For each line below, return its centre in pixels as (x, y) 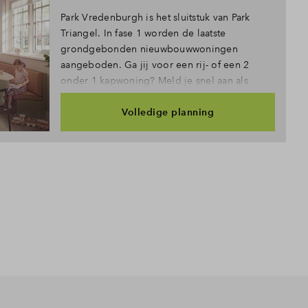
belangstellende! (99, 96)
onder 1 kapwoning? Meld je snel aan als (154, 80)
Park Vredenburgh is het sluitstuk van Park (155, 17)
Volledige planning (168, 112)
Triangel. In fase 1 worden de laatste (143, 33)
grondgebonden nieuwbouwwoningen (149, 49)
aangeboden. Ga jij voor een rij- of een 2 (155, 65)
